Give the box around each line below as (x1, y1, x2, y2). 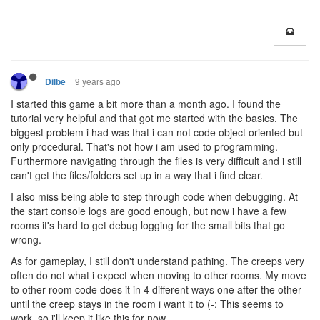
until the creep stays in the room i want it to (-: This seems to (11, 296, 284, 311)
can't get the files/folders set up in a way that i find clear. (11, 167, 263, 182)
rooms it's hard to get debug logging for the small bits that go (11, 217, 285, 232)
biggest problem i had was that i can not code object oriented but (11, 124, 303, 139)
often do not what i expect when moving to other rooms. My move (11, 267, 306, 282)
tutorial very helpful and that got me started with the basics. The (11, 110, 298, 125)
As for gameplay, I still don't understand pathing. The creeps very (11, 253, 304, 268)
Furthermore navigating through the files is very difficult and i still (11, 153, 301, 168)
